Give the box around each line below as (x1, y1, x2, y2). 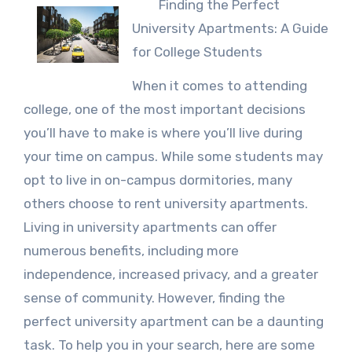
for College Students (131, 44, 262, 60)
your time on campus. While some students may (23, 148, 323, 164)
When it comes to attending (131, 78, 307, 93)
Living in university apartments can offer (23, 219, 277, 235)
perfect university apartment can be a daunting (23, 313, 324, 329)
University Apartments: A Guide (131, 20, 328, 36)
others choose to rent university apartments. (23, 196, 308, 211)
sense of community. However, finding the (23, 290, 285, 306)
